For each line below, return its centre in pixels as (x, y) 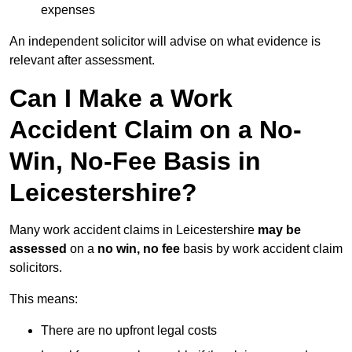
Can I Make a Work (121, 99)
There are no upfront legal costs (129, 331)
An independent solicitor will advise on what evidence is (165, 42)
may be (279, 230)
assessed (38, 249)
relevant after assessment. (82, 60)
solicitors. (36, 268)
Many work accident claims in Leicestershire (134, 230)
